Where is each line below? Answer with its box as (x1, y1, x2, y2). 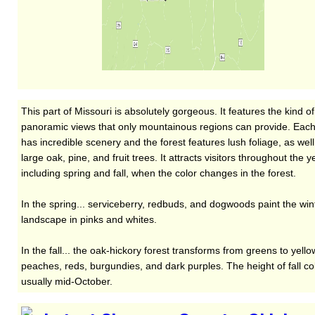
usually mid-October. (21, 275, 112, 287)
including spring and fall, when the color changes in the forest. (21, 167, 296, 179)
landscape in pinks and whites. (21, 213, 157, 225)
